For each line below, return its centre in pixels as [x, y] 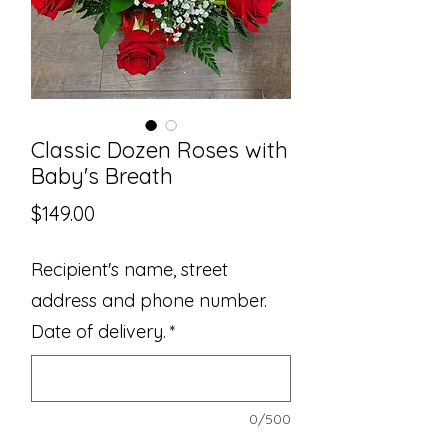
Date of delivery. [98, 332]
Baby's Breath [102, 176]
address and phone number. [149, 301]
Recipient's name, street [129, 270]
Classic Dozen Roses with [159, 150]
